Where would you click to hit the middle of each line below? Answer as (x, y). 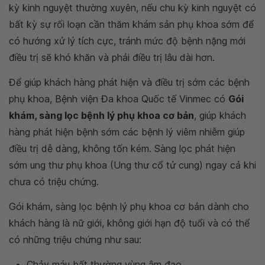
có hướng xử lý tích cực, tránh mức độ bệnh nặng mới (127, 41)
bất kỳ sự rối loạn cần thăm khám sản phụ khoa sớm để (131, 25)
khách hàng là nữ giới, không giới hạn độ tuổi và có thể (129, 223)
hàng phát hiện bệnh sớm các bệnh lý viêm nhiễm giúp (127, 132)
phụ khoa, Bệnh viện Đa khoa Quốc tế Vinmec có (119, 99)
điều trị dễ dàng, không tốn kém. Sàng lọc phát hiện (122, 149)
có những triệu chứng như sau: (75, 240)
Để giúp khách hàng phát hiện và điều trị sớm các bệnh (129, 83)
